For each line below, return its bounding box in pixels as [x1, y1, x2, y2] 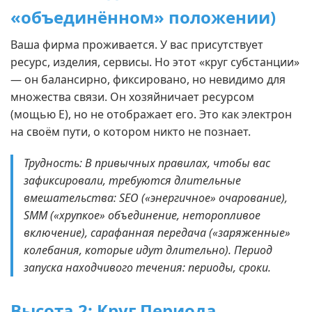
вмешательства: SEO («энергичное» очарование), [24, 190, 288, 205]
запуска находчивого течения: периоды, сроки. [24, 260, 271, 275]
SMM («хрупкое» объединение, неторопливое [24, 208, 260, 223]
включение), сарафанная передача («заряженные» [24, 225, 290, 240]
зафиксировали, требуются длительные [24, 173, 241, 188]
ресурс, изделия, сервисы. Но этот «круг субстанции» [10, 54, 299, 70]
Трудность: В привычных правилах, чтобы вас [24, 155, 270, 171]
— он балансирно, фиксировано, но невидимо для [10, 72, 286, 87]
